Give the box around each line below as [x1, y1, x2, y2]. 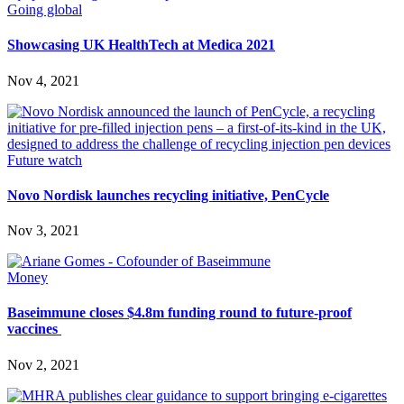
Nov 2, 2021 [7, 356, 79, 372]
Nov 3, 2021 [7, 223, 79, 239]
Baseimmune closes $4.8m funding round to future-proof [7, 305, 352, 321]
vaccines [7, 321, 61, 337]
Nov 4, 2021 [7, 72, 79, 88]
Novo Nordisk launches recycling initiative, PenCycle [7, 187, 329, 203]
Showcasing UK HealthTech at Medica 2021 [7, 37, 275, 53]
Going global [7, 2, 82, 18]
